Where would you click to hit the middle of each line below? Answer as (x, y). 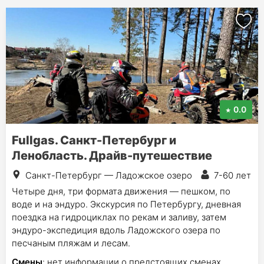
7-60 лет (232, 175)
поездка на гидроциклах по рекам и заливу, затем (119, 217)
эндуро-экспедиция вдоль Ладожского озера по (116, 230)
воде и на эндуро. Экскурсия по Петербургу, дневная (126, 204)
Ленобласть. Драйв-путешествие (112, 156)
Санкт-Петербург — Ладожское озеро (109, 175)
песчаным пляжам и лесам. (71, 243)
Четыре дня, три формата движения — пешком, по (121, 191)
